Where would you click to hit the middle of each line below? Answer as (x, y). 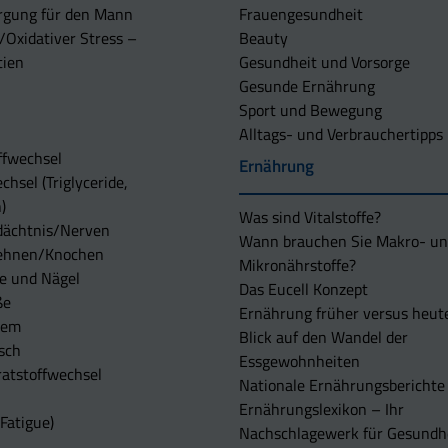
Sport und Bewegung (310, 110)
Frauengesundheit (301, 14)
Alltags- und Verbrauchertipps (341, 134)
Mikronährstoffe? (297, 265)
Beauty (263, 38)
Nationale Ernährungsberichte (342, 385)
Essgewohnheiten (299, 361)
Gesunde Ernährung (307, 86)
